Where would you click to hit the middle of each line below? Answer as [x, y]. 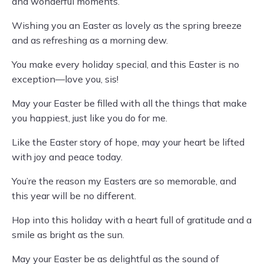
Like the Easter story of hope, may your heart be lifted [128, 142]
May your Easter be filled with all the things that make [129, 103]
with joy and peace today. [67, 157]
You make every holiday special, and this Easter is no [126, 65]
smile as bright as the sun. [68, 235]
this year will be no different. [74, 196]
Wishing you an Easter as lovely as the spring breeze [127, 26]
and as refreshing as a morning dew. [90, 40]
